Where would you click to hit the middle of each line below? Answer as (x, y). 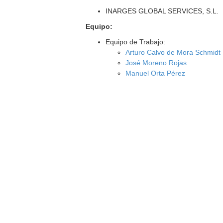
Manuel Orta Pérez (156, 73)
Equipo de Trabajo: (136, 42)
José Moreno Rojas (156, 63)
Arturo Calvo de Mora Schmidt (173, 52)
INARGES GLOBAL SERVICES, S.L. (162, 11)
